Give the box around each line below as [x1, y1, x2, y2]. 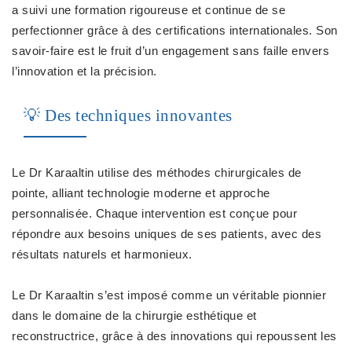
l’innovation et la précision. [12, 64, 157, 78]
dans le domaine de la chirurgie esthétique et [12, 309, 257, 322]
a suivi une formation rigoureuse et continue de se [12, 3, 285, 16]
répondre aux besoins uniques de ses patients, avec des [12, 227, 321, 240]
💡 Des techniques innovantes [24, 106, 233, 125]
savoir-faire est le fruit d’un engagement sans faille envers [12, 44, 329, 57]
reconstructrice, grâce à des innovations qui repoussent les [12, 329, 337, 343]
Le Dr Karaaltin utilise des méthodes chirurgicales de [12, 166, 302, 179]
